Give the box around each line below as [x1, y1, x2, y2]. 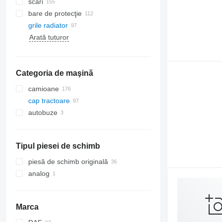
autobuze [28, 109, 57, 116]
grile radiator [28, 21, 68, 29]
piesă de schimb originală [28, 158, 108, 166]
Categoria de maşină [15, 69, 93, 77]
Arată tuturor [29, 33, 69, 41]
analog [28, 169, 50, 177]
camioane [28, 85, 59, 93]
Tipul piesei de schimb [15, 142, 100, 150]
